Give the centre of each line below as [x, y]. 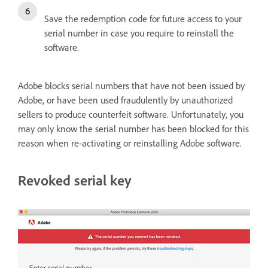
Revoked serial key [74, 180]
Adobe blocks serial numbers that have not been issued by [131, 86]
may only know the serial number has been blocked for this [133, 129]
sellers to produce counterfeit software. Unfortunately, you [131, 115]
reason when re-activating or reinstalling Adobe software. [131, 143]
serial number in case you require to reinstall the [139, 33]
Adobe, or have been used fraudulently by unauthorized [125, 100]
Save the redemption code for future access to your [143, 19]
